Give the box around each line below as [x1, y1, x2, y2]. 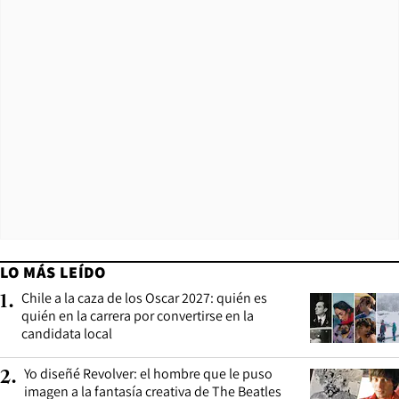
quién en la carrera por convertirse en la [21, 306, 254, 326]
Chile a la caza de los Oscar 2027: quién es [21, 289, 267, 308]
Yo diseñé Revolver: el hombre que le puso [24, 364, 273, 384]
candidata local [21, 324, 112, 344]
